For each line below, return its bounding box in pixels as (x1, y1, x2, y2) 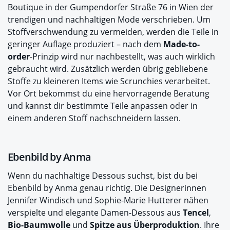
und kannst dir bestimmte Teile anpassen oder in (8, 100, 198, 111)
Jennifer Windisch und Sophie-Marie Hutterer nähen (8, 194, 208, 206)
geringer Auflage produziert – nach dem (8, 38, 163, 50)
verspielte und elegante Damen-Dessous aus (8, 206, 183, 218)
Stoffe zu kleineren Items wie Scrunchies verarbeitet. (8, 75, 210, 87)
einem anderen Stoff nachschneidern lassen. (8, 112, 181, 124)
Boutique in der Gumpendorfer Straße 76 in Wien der (8, 1, 214, 13)
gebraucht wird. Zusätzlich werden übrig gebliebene (8, 63, 208, 74)
